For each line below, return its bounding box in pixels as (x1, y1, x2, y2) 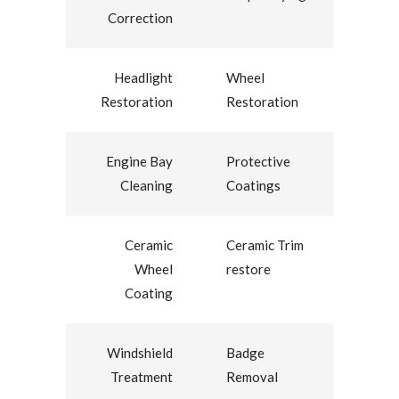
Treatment (110, 369, 173, 386)
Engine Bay (106, 153, 173, 170)
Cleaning (120, 177, 173, 194)
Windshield (107, 345, 173, 362)
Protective (226, 153, 290, 170)
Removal (226, 369, 278, 386)
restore (226, 261, 271, 278)
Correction (108, 10, 173, 27)
